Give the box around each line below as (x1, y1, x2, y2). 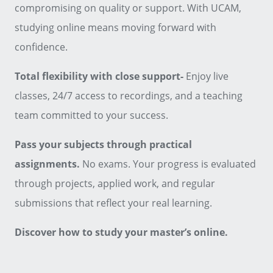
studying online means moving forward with (15, 21, 216, 35)
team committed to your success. (15, 108, 168, 122)
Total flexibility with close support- (15, 69, 186, 83)
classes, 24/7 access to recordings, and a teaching (15, 89, 243, 103)
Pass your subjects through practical (15, 138, 192, 152)
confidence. (15, 40, 68, 54)
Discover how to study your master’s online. (15, 225, 228, 239)
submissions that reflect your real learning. (15, 196, 212, 210)
